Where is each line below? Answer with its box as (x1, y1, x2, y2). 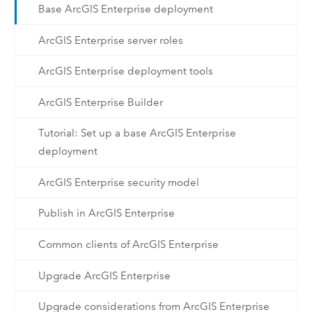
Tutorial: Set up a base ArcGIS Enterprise (38, 127, 236, 140)
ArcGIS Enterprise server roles (38, 33, 183, 47)
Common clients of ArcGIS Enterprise (38, 238, 219, 251)
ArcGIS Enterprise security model (38, 175, 199, 189)
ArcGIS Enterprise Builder (38, 95, 163, 109)
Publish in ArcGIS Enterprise (38, 207, 175, 220)
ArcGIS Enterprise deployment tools (38, 65, 213, 78)
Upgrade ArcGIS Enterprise (38, 269, 171, 282)
